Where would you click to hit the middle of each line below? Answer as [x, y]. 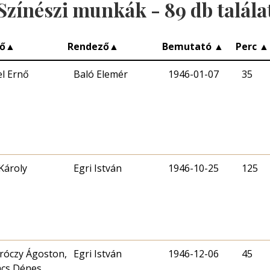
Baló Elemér [101, 74]
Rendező [88, 46]
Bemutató [188, 46]
